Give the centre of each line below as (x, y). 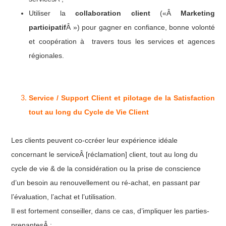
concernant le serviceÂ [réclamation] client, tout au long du (105, 154)
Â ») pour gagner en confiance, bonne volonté (140, 27)
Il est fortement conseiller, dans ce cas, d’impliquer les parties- (110, 211)
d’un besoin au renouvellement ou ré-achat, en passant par (106, 182)
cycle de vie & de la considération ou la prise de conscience (106, 168)
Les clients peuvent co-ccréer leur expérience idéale (95, 140)
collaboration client (113, 13)
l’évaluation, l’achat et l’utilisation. (64, 196)
